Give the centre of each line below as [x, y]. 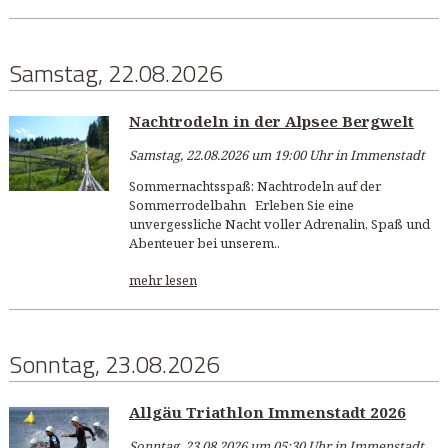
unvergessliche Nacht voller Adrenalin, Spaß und [279, 223]
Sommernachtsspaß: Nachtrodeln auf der [254, 185]
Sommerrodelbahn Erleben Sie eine [241, 204]
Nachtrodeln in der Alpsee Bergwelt [271, 120]
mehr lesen [162, 280]
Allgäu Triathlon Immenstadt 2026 [267, 412]
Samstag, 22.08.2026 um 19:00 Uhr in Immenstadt [276, 154]
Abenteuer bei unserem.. [204, 242]
